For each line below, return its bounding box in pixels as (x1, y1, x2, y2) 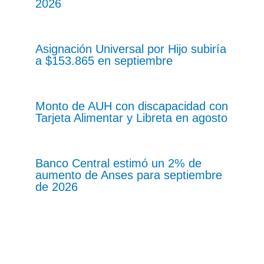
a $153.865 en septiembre (35, 54, 173, 68)
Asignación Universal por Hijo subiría (35, 42, 226, 56)
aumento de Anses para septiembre (35, 169, 222, 182)
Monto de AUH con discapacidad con (35, 100, 228, 113)
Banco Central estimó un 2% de (35, 157, 202, 170)
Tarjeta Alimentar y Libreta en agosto (35, 111, 227, 125)
